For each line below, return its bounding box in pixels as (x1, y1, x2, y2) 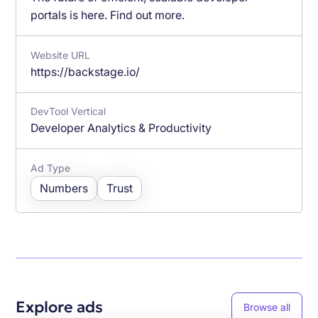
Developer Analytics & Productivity (31, 121, 212, 136)
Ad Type (31, 163, 71, 175)
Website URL (31, 49, 91, 61)
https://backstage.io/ (31, 65, 141, 79)
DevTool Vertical (31, 106, 106, 118)
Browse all (243, 301, 290, 313)
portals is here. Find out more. (31, 8, 185, 22)
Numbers (40, 182, 89, 196)
